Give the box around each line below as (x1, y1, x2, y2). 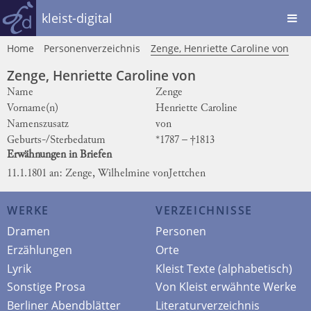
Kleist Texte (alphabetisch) (155, 260, 292, 276)
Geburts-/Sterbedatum (7, 135, 106, 146)
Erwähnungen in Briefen (7, 149, 112, 160)
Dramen (7, 224, 50, 239)
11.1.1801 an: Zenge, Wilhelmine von (7, 168, 169, 179)
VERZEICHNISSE (155, 203, 253, 218)
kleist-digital (42, 10, 112, 26)
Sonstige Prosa (7, 279, 85, 295)
